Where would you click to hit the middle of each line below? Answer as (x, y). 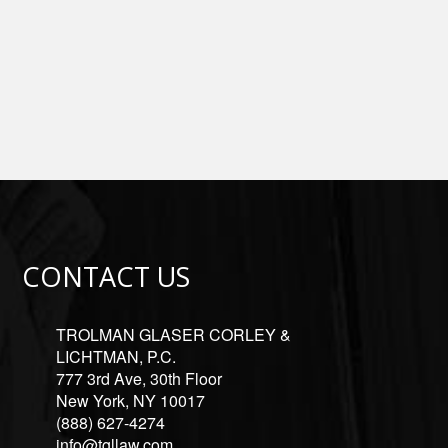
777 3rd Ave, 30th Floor (139, 379)
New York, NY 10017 (131, 401)
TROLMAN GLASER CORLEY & (174, 335)
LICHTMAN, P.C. (116, 357)
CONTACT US (106, 277)
